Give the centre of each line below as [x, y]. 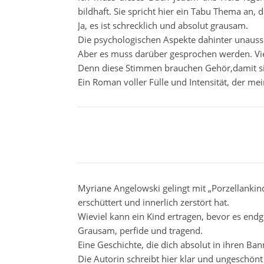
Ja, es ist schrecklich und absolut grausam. [163, 25]
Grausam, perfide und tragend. [140, 230]
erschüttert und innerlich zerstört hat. [154, 202]
